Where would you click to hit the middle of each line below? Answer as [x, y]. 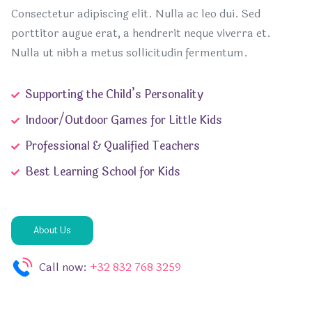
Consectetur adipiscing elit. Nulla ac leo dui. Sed [135, 14]
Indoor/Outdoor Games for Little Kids [123, 120]
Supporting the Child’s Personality [114, 94]
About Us [52, 231]
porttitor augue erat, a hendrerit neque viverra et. [141, 33]
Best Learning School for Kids [102, 172]
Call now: [63, 267]
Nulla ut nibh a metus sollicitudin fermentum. [129, 53]
